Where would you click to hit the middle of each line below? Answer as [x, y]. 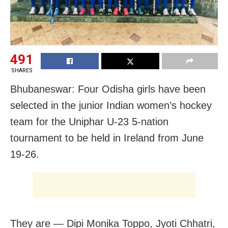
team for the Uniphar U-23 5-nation [89, 121]
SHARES [22, 70]
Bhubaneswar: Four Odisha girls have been [108, 89]
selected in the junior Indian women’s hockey [111, 105]
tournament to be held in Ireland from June [107, 138]
